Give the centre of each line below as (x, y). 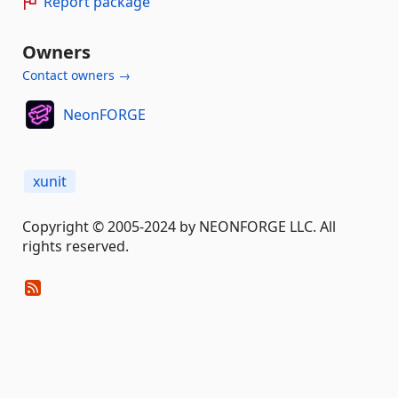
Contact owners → (76, 75)
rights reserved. (76, 246)
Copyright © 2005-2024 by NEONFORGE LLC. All (179, 227)
